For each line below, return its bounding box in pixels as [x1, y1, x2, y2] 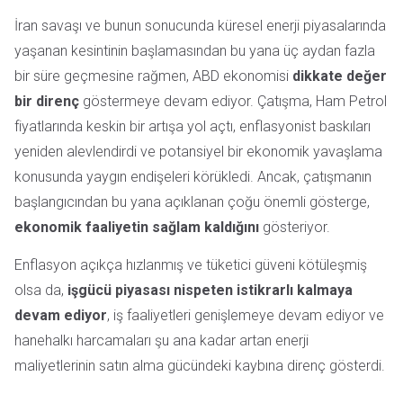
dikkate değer [292, 67, 387, 85]
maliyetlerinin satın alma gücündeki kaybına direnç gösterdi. [14, 357, 385, 375]
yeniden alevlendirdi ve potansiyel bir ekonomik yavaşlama [14, 143, 382, 160]
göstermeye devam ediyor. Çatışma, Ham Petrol [79, 93, 387, 110]
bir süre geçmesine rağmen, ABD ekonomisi [14, 67, 292, 85]
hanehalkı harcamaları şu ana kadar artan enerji [14, 332, 309, 350]
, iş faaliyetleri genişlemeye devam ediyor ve [107, 307, 384, 325]
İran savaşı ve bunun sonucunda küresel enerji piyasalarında [14, 17, 386, 34]
